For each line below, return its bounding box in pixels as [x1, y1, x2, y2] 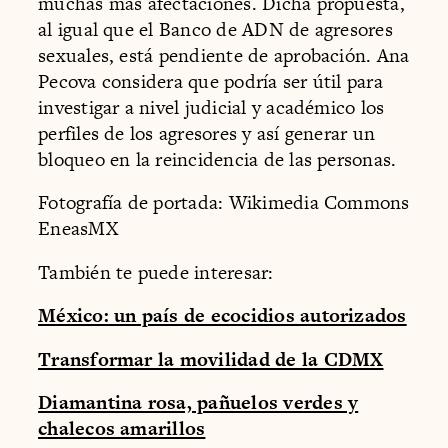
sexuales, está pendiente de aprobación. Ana [38, 41, 410, 69]
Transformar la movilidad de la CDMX [38, 345, 384, 373]
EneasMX [38, 215, 118, 243]
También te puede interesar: [38, 258, 274, 286]
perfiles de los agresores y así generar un [38, 119, 376, 147]
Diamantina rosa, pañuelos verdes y [38, 389, 359, 417]
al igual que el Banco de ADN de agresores [38, 15, 393, 43]
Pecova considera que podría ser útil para [38, 67, 383, 95]
